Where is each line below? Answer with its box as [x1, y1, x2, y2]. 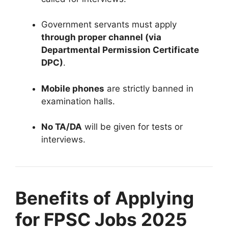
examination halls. [41, 96, 115, 106]
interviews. [41, 134, 85, 145]
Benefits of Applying [15, 187, 194, 209]
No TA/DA [41, 122, 82, 132]
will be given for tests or [82, 122, 183, 132]
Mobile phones [41, 83, 104, 94]
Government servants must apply [41, 19, 177, 30]
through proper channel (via [41, 32, 161, 43]
